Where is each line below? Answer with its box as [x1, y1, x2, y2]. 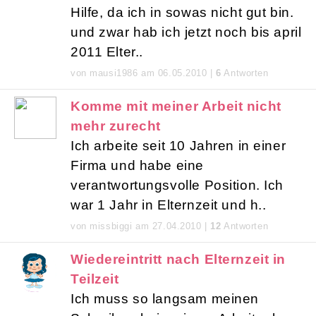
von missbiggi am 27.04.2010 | [71, 221, 211, 232]
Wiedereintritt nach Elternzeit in [71, 252, 286, 267]
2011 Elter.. [71, 44, 143, 60]
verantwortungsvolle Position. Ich [71, 178, 284, 193]
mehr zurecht [71, 119, 161, 134]
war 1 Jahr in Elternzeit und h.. [71, 197, 267, 213]
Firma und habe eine [71, 158, 204, 174]
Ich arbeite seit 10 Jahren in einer [71, 138, 286, 154]
